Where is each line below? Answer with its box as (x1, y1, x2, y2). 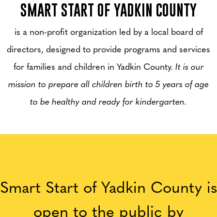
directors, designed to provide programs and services (7, 42, 210, 56)
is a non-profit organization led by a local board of (14, 25, 203, 38)
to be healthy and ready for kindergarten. (30, 94, 187, 108)
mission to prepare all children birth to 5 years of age (8, 77, 209, 91)
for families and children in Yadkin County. (13, 60, 175, 73)
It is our (175, 60, 204, 73)
